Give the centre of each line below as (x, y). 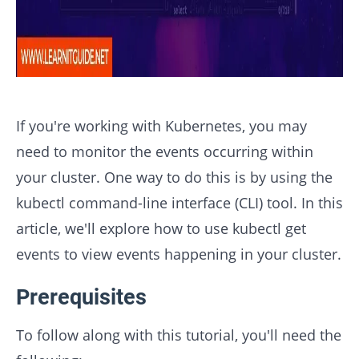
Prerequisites (81, 298)
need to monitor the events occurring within (165, 151)
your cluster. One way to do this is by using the (174, 177)
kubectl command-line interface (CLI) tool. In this (179, 203)
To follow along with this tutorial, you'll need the (179, 335)
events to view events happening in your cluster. (179, 254)
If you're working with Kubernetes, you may (161, 126)
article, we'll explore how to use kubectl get (161, 228)
